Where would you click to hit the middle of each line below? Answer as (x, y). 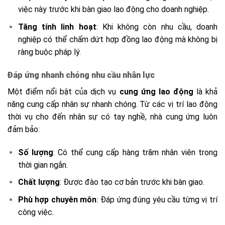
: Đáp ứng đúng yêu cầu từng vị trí (157, 199)
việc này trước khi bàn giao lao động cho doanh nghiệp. (113, 10)
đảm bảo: (24, 129)
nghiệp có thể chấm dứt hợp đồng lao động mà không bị (118, 40)
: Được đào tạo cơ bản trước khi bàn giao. (132, 182)
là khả (205, 91)
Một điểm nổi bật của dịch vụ (64, 91)
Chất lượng (39, 182)
